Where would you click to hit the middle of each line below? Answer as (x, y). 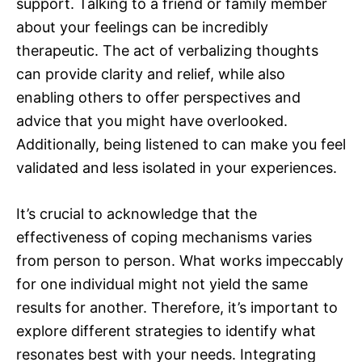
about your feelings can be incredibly (142, 27)
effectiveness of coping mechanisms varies (164, 238)
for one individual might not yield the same (162, 284)
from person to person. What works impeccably (180, 261)
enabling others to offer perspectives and (158, 98)
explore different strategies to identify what (166, 331)
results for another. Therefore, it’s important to (177, 308)
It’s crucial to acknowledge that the (137, 214)
